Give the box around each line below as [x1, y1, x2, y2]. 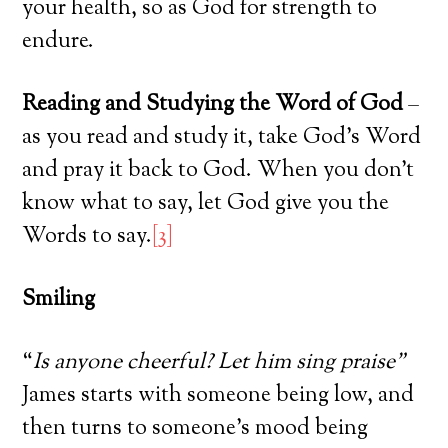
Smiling [22, 283, 96, 316]
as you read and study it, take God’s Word [22, 121, 422, 154]
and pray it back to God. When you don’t [22, 154, 415, 187]
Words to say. [22, 220, 153, 253]
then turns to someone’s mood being [22, 412, 369, 445]
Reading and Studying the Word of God [22, 88, 404, 121]
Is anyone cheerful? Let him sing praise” [33, 346, 406, 379]
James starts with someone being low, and [22, 379, 415, 412]
